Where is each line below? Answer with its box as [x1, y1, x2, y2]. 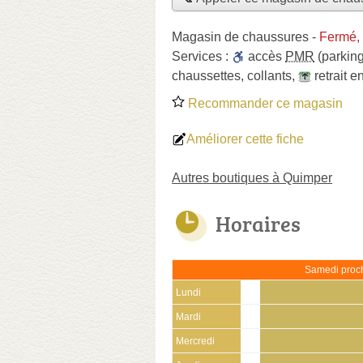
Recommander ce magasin [185, 96, 343, 110]
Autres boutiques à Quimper [172, 170, 332, 185]
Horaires [216, 208, 301, 238]
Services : [172, 49, 232, 63]
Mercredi [176, 335, 215, 346]
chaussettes [172, 68, 241, 83]
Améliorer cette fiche [186, 131, 304, 146]
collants [247, 68, 292, 83]
